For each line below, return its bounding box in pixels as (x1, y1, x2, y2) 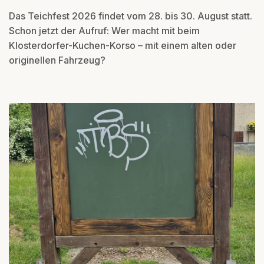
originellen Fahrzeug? (9, 54, 105, 67)
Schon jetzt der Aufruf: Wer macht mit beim (9, 25, 200, 37)
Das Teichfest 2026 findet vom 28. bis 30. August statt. (9, 10, 252, 22)
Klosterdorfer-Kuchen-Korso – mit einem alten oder (9, 39, 236, 52)
